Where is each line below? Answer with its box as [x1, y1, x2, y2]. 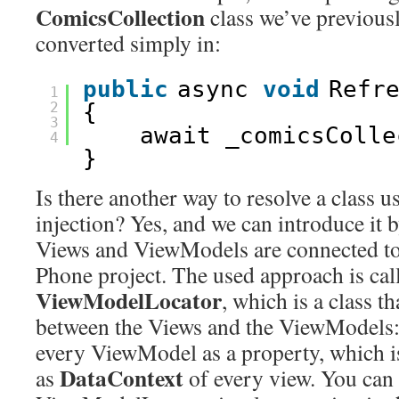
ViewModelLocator [36, 283, 222, 317]
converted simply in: [36, 28, 221, 58]
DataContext [60, 361, 183, 395]
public [83, 76, 168, 102]
